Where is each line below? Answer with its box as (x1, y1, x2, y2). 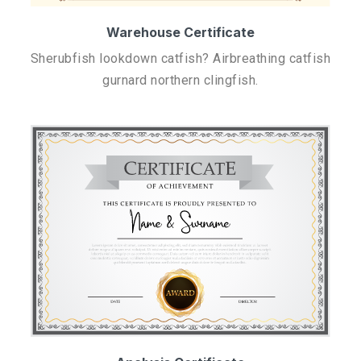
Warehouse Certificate (106, 23, 255, 40)
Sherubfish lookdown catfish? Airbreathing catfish (30, 50, 331, 66)
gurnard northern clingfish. (102, 72, 259, 88)
